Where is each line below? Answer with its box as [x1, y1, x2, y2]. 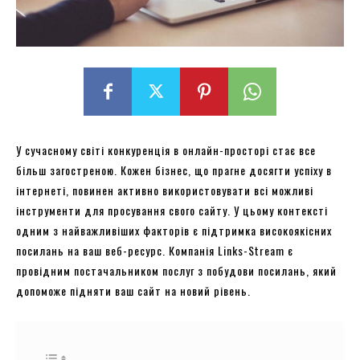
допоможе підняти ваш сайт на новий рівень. [16, 281, 251, 299]
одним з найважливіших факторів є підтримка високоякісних [16, 221, 332, 239]
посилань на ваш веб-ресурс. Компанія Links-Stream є [16, 241, 293, 259]
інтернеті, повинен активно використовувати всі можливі [16, 181, 313, 198]
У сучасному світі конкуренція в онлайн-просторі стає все [16, 141, 316, 158]
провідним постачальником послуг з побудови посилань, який [16, 261, 337, 279]
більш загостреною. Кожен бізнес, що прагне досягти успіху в [16, 161, 332, 178]
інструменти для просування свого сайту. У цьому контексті [16, 201, 328, 219]
